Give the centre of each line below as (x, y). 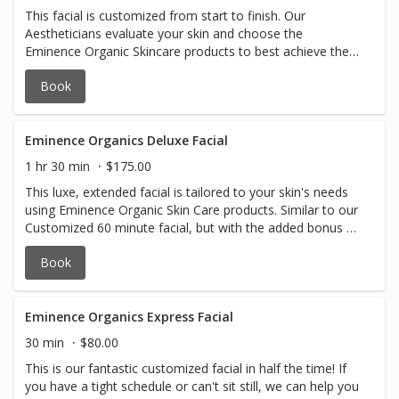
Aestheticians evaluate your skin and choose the (164, 33)
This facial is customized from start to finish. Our (165, 16)
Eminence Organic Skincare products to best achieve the (187, 51)
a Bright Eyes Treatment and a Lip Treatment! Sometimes (192, 245)
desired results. (68, 69)
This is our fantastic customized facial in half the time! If (186, 368)
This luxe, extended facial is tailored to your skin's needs (187, 192)
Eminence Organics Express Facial (129, 317)
